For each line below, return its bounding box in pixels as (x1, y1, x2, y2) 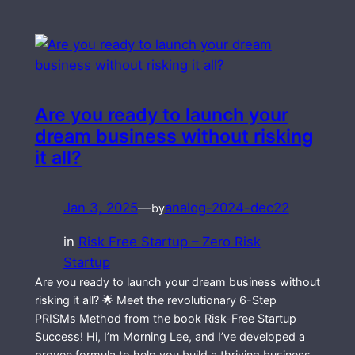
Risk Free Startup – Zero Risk (78, 234, 261, 250)
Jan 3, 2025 (63, 200, 138, 216)
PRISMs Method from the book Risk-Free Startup (34, 311, 296, 326)
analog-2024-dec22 (164, 200, 289, 216)
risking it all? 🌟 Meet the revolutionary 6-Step (34, 293, 277, 307)
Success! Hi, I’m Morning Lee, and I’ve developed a (34, 330, 305, 344)
